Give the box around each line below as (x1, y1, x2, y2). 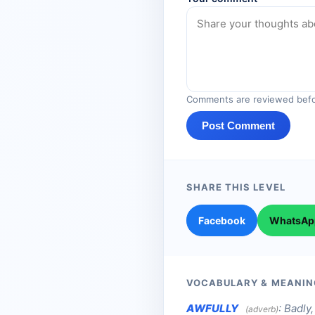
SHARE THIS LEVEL (186, 181, 285, 193)
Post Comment (202, 120, 275, 132)
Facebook (198, 214, 245, 227)
